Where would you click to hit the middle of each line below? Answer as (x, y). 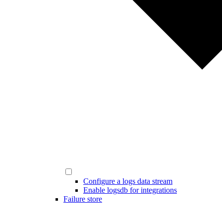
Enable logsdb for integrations (130, 190)
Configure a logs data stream (128, 181)
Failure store (83, 199)
